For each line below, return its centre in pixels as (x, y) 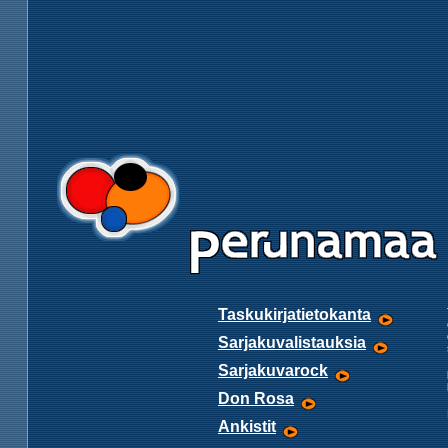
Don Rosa (256, 398)
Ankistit (247, 426)
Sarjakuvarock (273, 370)
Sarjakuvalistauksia (292, 342)
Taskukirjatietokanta (294, 314)
